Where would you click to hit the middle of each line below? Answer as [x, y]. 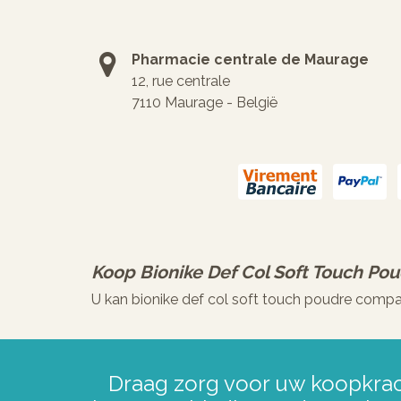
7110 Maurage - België [205, 102]
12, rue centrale [181, 81]
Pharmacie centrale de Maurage [250, 60]
